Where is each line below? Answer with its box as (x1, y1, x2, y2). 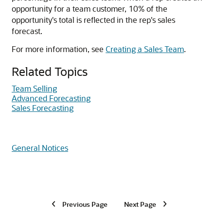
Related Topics (12, 64, 88, 79)
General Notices (12, 143, 68, 153)
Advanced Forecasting (12, 93, 91, 103)
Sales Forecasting (12, 103, 73, 113)
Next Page (124, 200, 156, 208)
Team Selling (12, 83, 57, 93)
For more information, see (12, 44, 106, 54)
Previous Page (62, 200, 108, 208)
